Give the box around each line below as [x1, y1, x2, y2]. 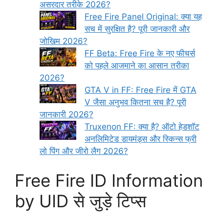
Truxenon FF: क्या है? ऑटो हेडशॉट [85, 122, 199, 132]
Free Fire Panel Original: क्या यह [85, 12, 202, 22]
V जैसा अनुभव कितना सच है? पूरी [85, 97, 186, 108]
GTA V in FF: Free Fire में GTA [85, 85, 197, 95]
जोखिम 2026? [40, 36, 88, 46]
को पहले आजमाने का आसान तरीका [85, 61, 189, 71]
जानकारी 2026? [40, 109, 93, 120]
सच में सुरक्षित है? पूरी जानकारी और [85, 24, 190, 34]
